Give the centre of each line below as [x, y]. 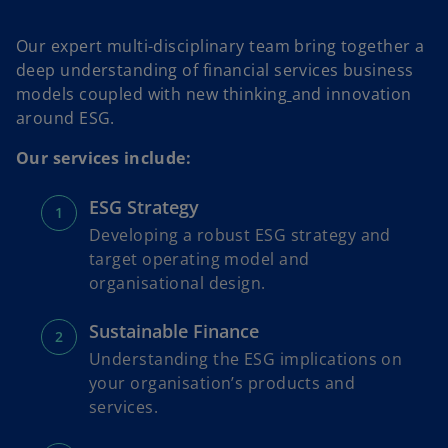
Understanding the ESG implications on [246, 358]
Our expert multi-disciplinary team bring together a [220, 45]
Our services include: [104, 157]
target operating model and [199, 258]
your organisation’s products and [222, 382]
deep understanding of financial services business [215, 69]
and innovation [351, 93]
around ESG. [65, 117]
